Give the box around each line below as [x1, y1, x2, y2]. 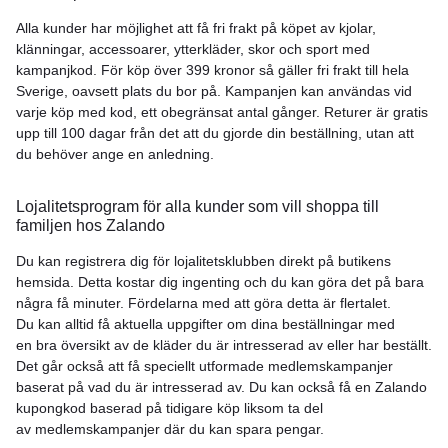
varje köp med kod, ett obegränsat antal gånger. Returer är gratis [16, 103, 428, 120]
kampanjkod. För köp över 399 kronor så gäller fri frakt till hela [16, 61, 409, 78]
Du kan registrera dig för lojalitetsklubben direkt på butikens [16, 252, 391, 269]
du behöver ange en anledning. [16, 145, 214, 162]
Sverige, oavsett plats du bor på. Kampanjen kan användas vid [16, 82, 412, 99]
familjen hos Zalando [16, 216, 165, 234]
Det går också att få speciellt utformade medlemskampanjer [16, 357, 393, 374]
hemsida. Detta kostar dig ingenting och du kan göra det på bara [16, 273, 424, 290]
